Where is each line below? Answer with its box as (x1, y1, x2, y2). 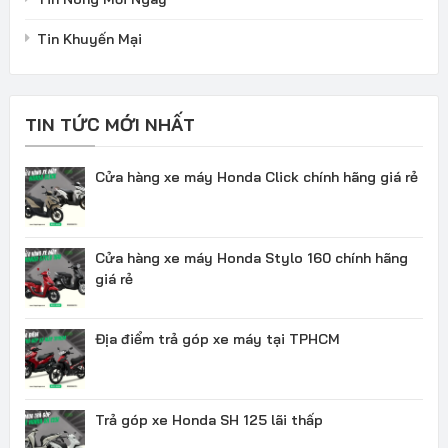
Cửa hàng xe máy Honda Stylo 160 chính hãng (94, 248, 408, 267)
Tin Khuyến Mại (36, 29, 142, 48)
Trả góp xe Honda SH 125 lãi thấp (94, 410, 323, 429)
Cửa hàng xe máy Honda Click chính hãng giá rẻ (94, 167, 418, 186)
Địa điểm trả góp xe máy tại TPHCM (94, 329, 340, 348)
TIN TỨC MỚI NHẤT (24, 112, 195, 136)
